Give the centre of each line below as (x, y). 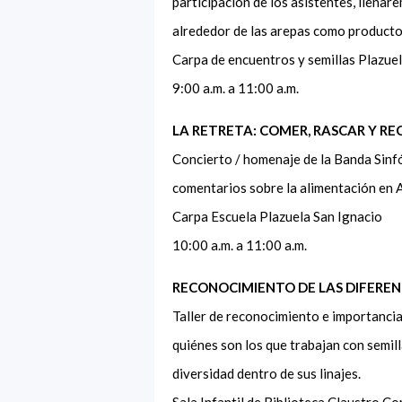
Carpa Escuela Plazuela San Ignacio (280, 216)
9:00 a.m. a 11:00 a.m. (238, 87)
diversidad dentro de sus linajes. (269, 373)
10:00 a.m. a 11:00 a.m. (242, 245)
